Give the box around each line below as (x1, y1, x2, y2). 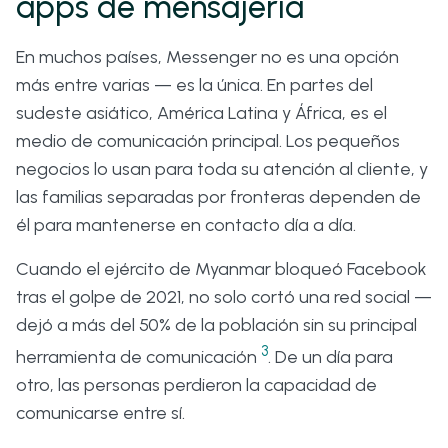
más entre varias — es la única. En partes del (16, 74, 373, 97)
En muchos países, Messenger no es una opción (16, 46, 399, 69)
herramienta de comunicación (16, 346, 261, 369)
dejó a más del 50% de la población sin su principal (16, 314, 417, 337)
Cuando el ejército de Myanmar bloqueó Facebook (16, 258, 427, 281)
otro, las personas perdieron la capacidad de (16, 374, 377, 397)
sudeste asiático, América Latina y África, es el (16, 102, 387, 125)
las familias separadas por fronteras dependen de (16, 186, 421, 209)
